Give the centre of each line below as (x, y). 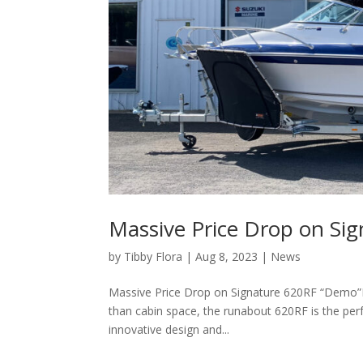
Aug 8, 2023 (227, 257)
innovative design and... (169, 330)
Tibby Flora (154, 257)
